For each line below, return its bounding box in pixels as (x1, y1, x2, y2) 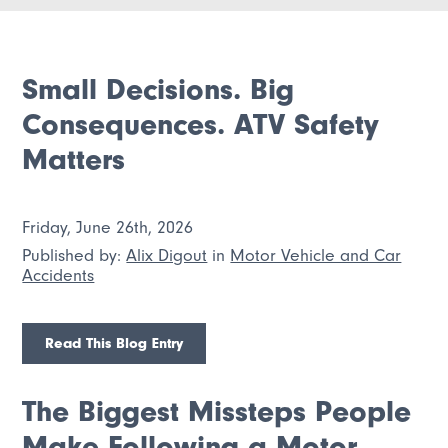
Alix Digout (126, 244, 208, 265)
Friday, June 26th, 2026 (22, 217, 194, 238)
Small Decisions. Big (22, 71, 295, 107)
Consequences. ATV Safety (22, 106, 380, 142)
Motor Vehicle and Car (230, 244, 402, 265)
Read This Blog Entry (45, 333, 184, 352)
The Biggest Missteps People (22, 394, 412, 430)
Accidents (22, 264, 95, 285)
